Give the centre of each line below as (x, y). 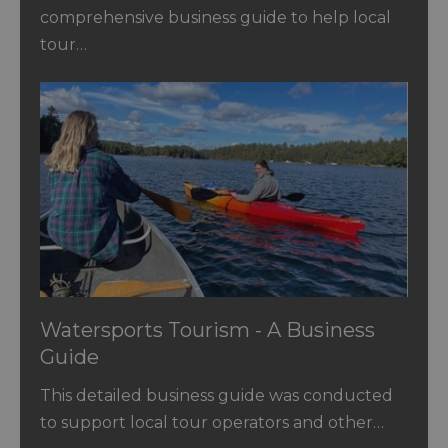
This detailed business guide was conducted (216, 395)
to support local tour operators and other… (212, 422)
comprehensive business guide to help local (215, 18)
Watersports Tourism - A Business (207, 329)
